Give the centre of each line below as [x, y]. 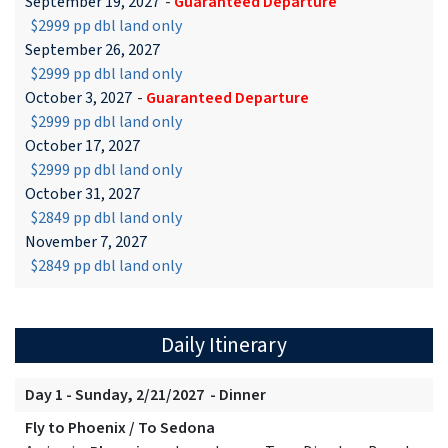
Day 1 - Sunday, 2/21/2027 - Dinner [145, 395]
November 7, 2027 [86, 242]
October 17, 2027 [82, 146]
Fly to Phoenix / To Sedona [120, 428]
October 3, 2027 [78, 98]
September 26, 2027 [92, 50]
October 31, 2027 [82, 194]
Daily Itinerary [224, 346]
